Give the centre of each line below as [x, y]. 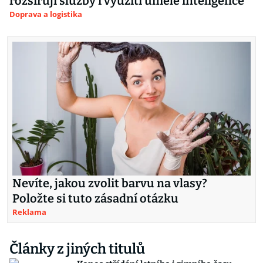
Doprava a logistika [46, 14]
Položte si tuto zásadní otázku [95, 199]
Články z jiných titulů [77, 249]
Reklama [29, 212]
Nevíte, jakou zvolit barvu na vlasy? [110, 183]
